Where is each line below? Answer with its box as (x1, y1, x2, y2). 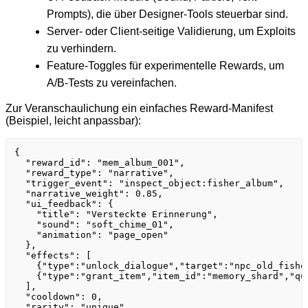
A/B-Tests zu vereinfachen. (47, 77, 177, 89)
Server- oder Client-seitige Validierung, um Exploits (47, 25, 296, 38)
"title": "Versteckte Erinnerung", (14, 209, 218, 220)
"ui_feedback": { (14, 199, 113, 210)
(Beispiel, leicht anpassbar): (5, 115, 141, 127)
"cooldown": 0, (14, 291, 102, 302)
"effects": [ (14, 250, 91, 261)
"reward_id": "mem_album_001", (14, 157, 185, 168)
